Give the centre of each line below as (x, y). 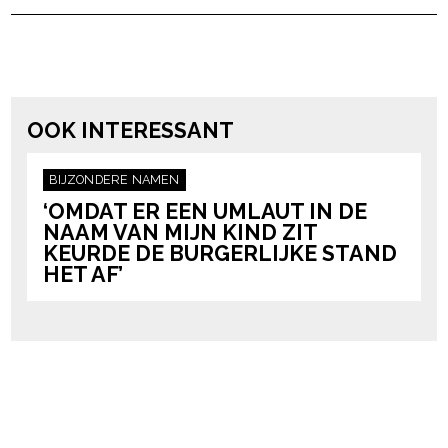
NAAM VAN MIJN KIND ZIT (180, 232)
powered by (306, 76)
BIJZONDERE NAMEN (114, 180)
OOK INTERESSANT (131, 130)
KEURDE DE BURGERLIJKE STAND (220, 253)
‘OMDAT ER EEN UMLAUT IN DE (205, 211)
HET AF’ (83, 274)
